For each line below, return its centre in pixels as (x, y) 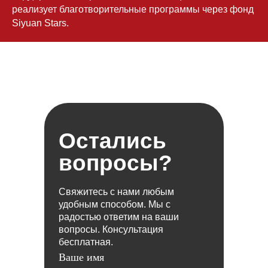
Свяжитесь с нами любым (116, 192)
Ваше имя (81, 258)
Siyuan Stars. (40, 23)
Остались (112, 141)
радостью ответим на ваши (119, 217)
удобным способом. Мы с (115, 205)
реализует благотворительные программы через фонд (133, 10)
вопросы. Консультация (111, 230)
